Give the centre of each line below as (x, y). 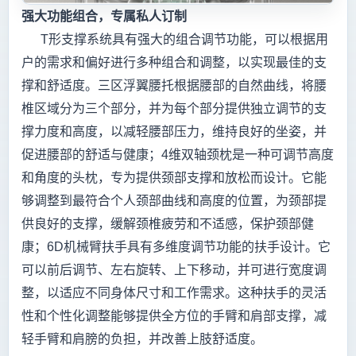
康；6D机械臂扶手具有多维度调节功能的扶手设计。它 (176, 246)
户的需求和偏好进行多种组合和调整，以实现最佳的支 (174, 62)
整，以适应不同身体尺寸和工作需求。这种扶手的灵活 (174, 292)
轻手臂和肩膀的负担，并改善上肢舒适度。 (142, 339)
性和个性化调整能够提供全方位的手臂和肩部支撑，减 (174, 315)
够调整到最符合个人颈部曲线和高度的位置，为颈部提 (174, 200)
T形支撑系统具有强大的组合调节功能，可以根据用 (175, 39)
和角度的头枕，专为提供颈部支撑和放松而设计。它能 (174, 177)
